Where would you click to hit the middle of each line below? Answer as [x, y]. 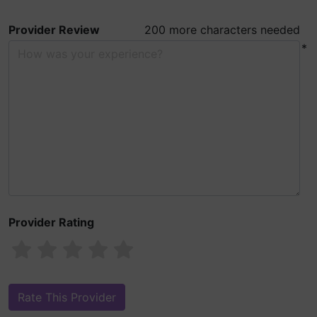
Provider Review [54, 30]
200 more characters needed [222, 30]
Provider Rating [51, 222]
